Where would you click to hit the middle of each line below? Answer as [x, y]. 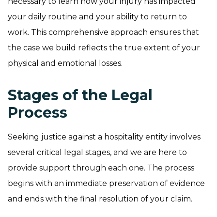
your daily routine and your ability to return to [97, 17]
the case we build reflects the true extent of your [104, 48]
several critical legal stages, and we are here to [97, 152]
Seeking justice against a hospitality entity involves [104, 137]
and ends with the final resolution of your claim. [100, 199]
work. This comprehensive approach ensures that [103, 32]
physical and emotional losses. [65, 63]
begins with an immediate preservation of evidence [106, 183]
